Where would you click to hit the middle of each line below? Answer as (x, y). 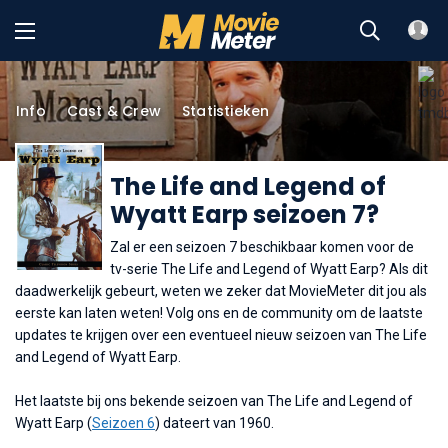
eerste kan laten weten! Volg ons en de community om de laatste (219, 312)
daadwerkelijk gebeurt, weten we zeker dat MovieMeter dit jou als (221, 290)
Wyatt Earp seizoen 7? (244, 214)
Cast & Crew (114, 110)
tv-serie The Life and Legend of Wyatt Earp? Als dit (269, 268)
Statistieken (226, 110)
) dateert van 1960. (214, 422)
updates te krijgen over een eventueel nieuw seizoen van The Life (221, 334)
